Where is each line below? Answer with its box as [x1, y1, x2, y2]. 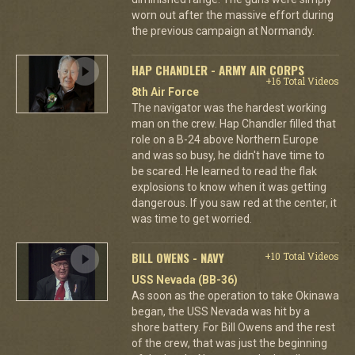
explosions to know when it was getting [131, 180, 326, 193]
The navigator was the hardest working [131, 101, 326, 114]
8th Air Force [131, 85, 199, 98]
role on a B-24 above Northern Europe [131, 132, 319, 146]
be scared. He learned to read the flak [131, 164, 317, 177]
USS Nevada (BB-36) [131, 273, 238, 286]
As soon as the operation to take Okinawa [131, 288, 339, 302]
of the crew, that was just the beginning [131, 336, 327, 349]
